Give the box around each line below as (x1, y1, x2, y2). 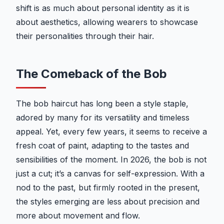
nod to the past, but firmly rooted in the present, (16, 182, 200, 193)
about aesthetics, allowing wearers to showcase (16, 17, 198, 27)
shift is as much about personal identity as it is (16, 3, 189, 13)
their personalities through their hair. (16, 31, 154, 41)
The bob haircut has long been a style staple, (16, 98, 188, 109)
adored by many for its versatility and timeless (16, 112, 189, 123)
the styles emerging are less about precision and (16, 196, 199, 207)
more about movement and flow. (16, 210, 140, 221)
